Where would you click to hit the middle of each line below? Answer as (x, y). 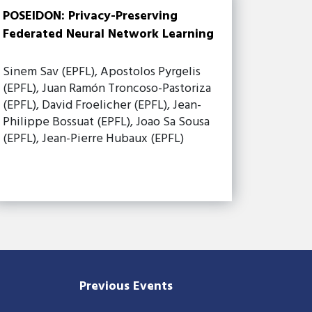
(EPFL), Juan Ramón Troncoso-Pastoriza (107, 88)
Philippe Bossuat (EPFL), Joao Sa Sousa (107, 122)
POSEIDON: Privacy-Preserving (91, 16)
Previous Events (126, 286)
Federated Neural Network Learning (109, 34)
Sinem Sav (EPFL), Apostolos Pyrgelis (102, 72)
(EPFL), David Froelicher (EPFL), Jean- (102, 105)
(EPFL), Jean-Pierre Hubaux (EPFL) (94, 139)
